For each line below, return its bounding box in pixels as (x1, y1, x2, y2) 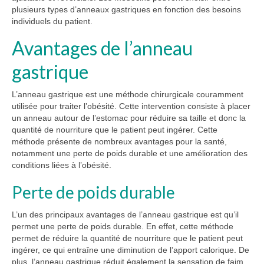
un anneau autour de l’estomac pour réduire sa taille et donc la (12, 113, 246, 123)
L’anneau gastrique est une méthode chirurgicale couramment (12, 89, 243, 99)
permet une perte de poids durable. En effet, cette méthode (12, 222, 233, 232)
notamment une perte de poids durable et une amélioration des (12, 148, 247, 158)
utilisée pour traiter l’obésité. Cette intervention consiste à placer (12, 101, 250, 111)
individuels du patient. (12, 16, 93, 26)
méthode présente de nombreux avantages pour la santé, (12, 136, 227, 146)
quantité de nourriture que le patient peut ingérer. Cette (12, 124, 217, 134)
